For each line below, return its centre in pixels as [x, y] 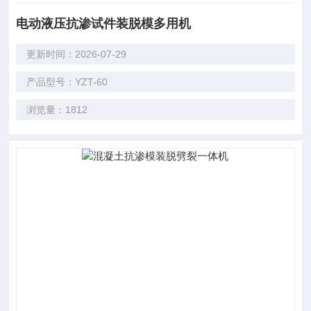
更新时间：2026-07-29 [77, 54]
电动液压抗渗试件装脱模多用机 [104, 24]
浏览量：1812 [57, 110]
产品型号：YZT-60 [67, 82]
